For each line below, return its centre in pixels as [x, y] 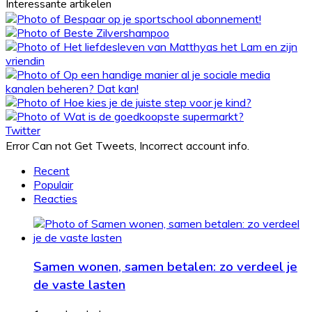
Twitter [23, 131]
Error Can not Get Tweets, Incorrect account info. [127, 146]
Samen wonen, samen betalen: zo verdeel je [165, 267]
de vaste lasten [79, 285]
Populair [53, 185]
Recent [52, 171]
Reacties [55, 199]
